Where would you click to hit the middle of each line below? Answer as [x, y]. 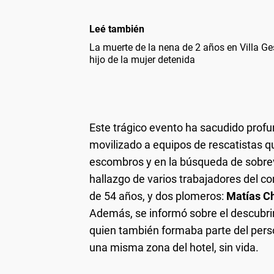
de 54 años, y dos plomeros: [158, 196]
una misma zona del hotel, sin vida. [174, 247]
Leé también [117, 29]
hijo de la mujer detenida [142, 59]
